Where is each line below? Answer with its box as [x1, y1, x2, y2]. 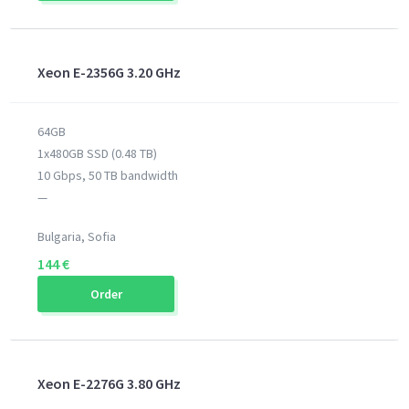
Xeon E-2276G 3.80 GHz [37, 374, 182, 393]
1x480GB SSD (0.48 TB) [37, 145, 158, 162]
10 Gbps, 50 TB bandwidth [37, 167, 179, 184]
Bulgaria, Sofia [37, 228, 117, 245]
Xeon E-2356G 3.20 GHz [37, 63, 182, 81]
